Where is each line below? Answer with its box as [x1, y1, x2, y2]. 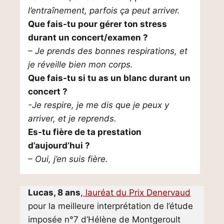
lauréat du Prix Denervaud [83, 187, 190, 197]
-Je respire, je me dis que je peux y [28, 100, 169, 110]
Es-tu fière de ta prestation [28, 127, 141, 137]
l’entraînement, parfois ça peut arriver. [28, 5, 180, 15]
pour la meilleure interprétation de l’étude [28, 201, 193, 211]
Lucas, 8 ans [28, 187, 80, 197]
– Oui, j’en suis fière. [28, 154, 108, 164]
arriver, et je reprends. [28, 113, 116, 123]
